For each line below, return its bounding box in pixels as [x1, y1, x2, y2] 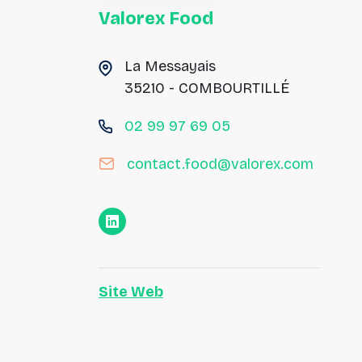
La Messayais [124, 57, 216, 76]
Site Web [99, 283, 163, 301]
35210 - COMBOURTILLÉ [124, 79, 289, 98]
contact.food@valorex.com [127, 155, 314, 174]
